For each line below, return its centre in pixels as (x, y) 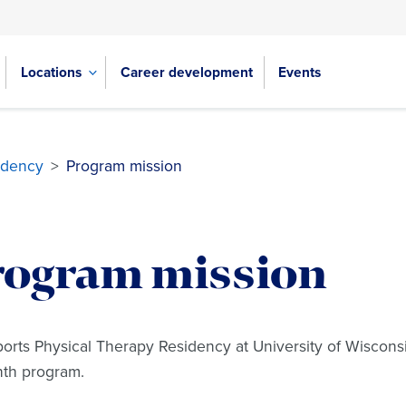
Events (300, 72)
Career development (187, 72)
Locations (51, 72)
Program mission (124, 166)
